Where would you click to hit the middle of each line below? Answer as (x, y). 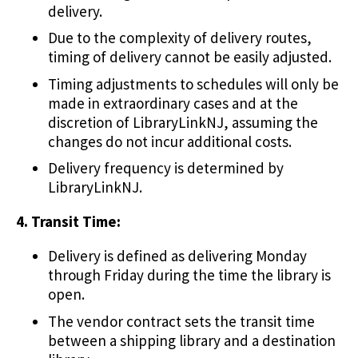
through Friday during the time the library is (189, 275)
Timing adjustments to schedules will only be (193, 84)
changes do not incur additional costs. (170, 141)
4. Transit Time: (68, 222)
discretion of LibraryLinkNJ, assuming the (183, 122)
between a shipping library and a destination (192, 340)
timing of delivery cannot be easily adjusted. (190, 57)
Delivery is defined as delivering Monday (177, 256)
